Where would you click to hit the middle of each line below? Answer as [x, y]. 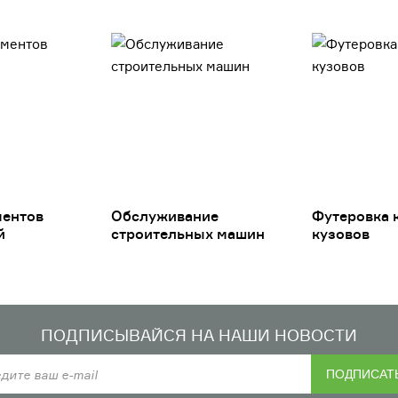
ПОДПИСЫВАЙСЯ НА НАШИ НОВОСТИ [199, 335]
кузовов [340, 234]
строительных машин [188, 234]
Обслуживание [165, 216]
